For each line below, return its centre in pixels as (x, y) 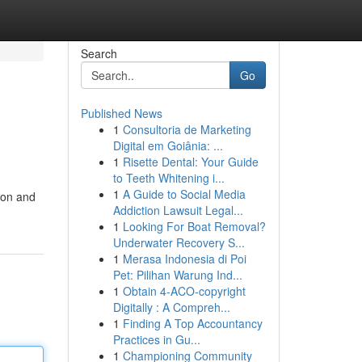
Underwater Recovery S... (179, 242)
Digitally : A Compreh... (171, 307)
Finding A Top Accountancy (192, 323)
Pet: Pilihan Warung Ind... (177, 275)
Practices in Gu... (156, 339)
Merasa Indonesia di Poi (184, 259)
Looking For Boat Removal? (194, 226)
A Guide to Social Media (184, 194)
